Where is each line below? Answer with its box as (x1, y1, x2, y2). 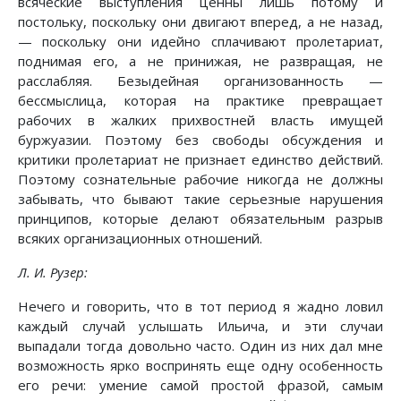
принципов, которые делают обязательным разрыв (18, 209, 383, 228)
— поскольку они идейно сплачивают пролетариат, (18, 32, 383, 51)
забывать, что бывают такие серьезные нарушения (18, 190, 383, 209)
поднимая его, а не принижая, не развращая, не (18, 52, 383, 71)
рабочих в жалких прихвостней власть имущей (18, 111, 383, 130)
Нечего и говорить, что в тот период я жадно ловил (18, 297, 383, 316)
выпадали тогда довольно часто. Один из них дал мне (18, 337, 383, 355)
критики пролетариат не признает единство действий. (18, 150, 383, 169)
